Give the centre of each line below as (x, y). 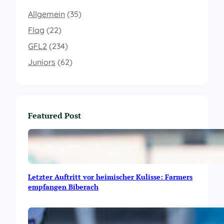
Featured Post (54, 116)
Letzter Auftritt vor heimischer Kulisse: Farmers (110, 177)
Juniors (42, 62)
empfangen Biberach (63, 187)
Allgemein (46, 14)
